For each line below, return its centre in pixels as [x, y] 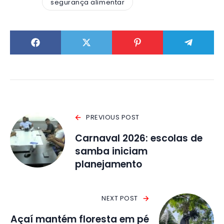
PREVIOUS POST [113, 117]
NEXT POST [120, 198]
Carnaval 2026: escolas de [139, 138]
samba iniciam [111, 151]
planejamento [108, 164]
